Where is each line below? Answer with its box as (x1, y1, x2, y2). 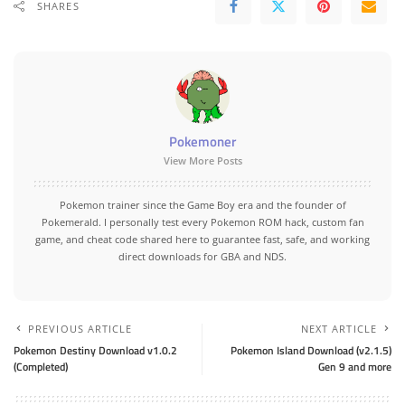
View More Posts (163, 153, 242, 167)
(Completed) (14, 357, 68, 375)
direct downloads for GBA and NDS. (118, 249, 287, 263)
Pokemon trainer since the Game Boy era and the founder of (59, 197, 346, 212)
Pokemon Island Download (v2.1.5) (231, 341, 391, 359)
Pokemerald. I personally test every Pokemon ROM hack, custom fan (41, 214, 364, 229)
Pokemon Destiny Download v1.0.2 (14, 341, 177, 359)
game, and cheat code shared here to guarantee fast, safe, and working (35, 231, 370, 246)
